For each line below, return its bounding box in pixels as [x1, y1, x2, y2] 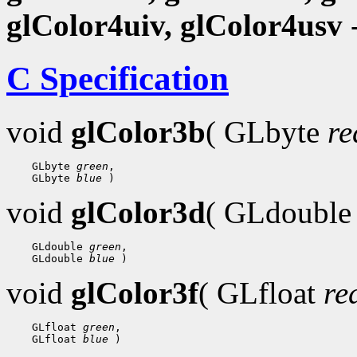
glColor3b [71, 114, 206, 149]
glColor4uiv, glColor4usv [6, 7, 343, 42]
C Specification [6, 59, 229, 97]
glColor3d [71, 194, 206, 229]
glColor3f [71, 275, 198, 310]
